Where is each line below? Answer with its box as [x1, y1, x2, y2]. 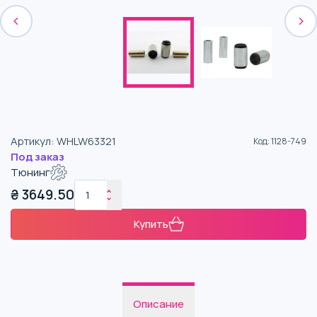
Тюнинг [11, 165, 50, 180]
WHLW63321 [57, 134, 116, 149]
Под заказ [11, 149, 64, 164]
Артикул [11, 134, 51, 149]
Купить [133, 217, 168, 232]
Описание [133, 296, 184, 311]
